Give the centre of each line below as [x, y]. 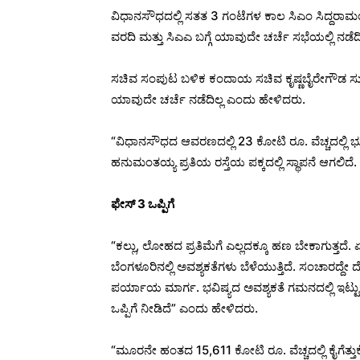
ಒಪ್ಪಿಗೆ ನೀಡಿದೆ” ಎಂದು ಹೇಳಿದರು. [184, 308]
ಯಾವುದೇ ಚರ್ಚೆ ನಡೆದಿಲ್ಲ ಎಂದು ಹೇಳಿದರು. [208, 99]
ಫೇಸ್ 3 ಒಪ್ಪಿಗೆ [143, 203]
